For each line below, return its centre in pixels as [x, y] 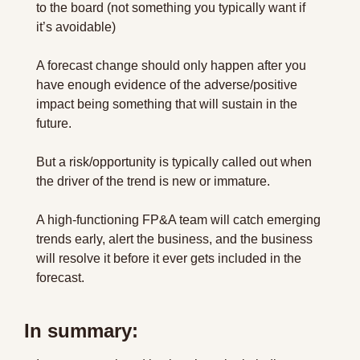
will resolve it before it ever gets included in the [169, 258]
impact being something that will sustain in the [167, 104]
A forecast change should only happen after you [171, 65]
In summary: [81, 330]
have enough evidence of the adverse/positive [167, 84]
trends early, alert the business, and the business [174, 239]
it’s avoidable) [76, 27]
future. [54, 123]
